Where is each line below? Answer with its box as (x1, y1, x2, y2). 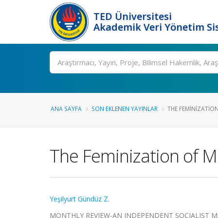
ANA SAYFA (51, 105, 82, 112)
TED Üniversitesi (93, 10, 172, 23)
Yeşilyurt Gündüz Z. (50, 194, 109, 203)
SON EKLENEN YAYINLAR (91, 105, 158, 112)
